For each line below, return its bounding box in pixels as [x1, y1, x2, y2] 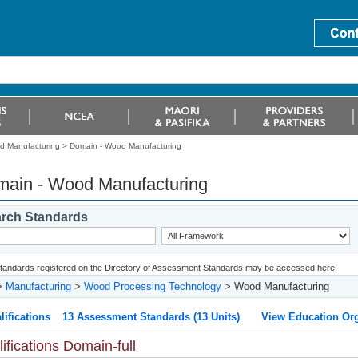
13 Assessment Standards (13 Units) [62, 311, 240, 323]
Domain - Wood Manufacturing [69, 141, 181, 150]
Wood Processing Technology [83, 280, 221, 292]
